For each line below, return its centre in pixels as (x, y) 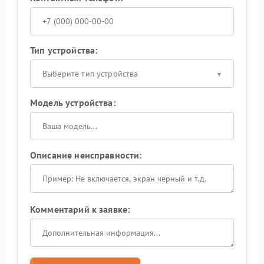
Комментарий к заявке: (80, 209)
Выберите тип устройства (90, 74)
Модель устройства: (73, 103)
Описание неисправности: (86, 155)
